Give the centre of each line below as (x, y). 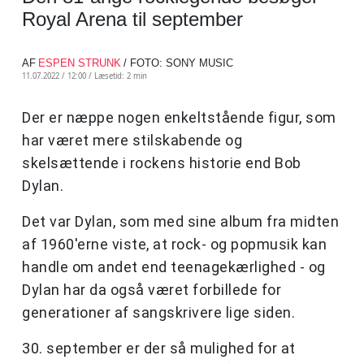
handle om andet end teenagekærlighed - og (174, 267)
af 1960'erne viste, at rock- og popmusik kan (174, 245)
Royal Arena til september (132, 19)
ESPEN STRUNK (80, 63)
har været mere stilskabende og (132, 141)
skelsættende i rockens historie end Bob (162, 163)
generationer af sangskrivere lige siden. (158, 313)
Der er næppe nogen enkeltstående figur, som (179, 118)
